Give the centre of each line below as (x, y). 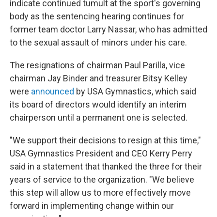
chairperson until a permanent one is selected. (99, 117)
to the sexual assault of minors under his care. (98, 42)
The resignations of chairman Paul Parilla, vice (97, 65)
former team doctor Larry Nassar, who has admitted (108, 29)
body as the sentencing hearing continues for (97, 16)
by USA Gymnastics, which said (135, 91)
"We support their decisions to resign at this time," (105, 140)
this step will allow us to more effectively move (100, 193)
